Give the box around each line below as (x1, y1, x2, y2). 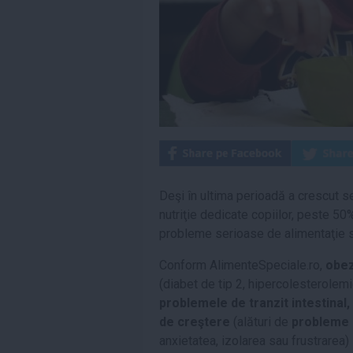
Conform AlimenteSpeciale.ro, (159, 258, 325, 273)
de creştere (159, 314, 230, 329)
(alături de (230, 314, 292, 329)
